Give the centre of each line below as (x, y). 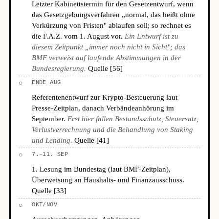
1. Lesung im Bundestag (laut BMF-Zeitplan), (101, 169)
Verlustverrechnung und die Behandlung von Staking (113, 130)
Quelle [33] (49, 191)
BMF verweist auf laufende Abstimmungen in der (107, 58)
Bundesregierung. (59, 68)
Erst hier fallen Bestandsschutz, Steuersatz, (133, 119)
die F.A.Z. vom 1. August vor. (78, 36)
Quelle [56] (106, 68)
